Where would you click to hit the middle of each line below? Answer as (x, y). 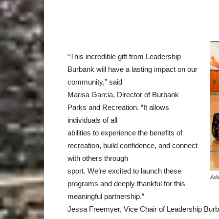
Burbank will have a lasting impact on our (132, 69)
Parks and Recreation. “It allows (118, 107)
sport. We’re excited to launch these (124, 171)
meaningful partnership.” (106, 196)
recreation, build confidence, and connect (132, 145)
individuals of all (92, 120)
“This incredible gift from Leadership (124, 56)
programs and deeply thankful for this (126, 183)
